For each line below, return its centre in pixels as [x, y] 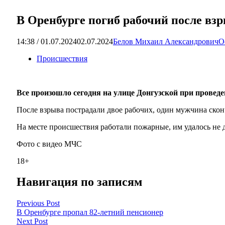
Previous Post [38, 203]
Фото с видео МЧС [49, 144]
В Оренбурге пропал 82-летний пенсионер [90, 212]
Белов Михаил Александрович [166, 41]
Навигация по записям [79, 182]
